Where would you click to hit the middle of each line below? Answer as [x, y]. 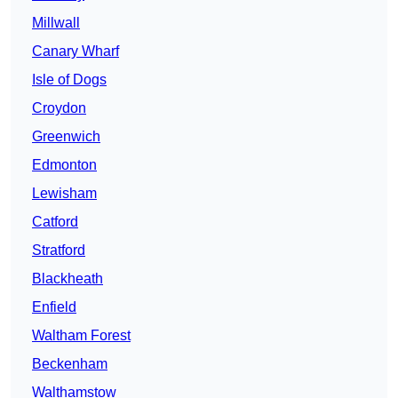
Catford [55, 222]
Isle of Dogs [69, 80]
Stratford [59, 251]
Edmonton [64, 165]
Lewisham [64, 194]
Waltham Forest [81, 336]
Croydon [59, 108]
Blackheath [68, 279]
